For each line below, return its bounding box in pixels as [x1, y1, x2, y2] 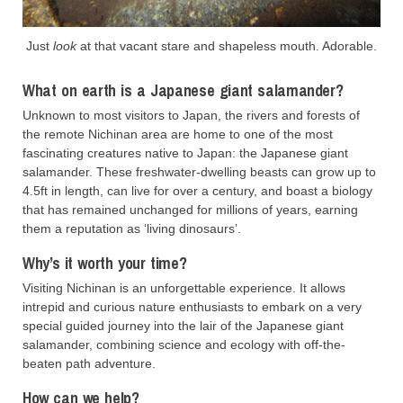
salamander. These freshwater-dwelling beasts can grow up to [22, 165, 376, 180]
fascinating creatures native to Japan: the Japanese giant [22, 146, 348, 161]
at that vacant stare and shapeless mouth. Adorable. [76, 38, 377, 53]
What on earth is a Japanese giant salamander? [22, 79, 344, 103]
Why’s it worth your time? [22, 252, 187, 275]
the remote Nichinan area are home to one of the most [22, 127, 333, 142]
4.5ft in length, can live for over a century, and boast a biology [22, 184, 372, 199]
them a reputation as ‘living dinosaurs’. [22, 221, 241, 237]
